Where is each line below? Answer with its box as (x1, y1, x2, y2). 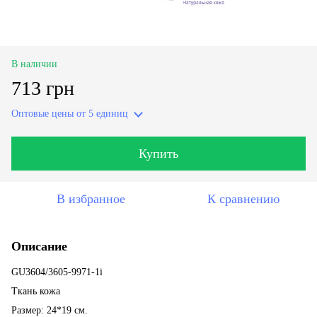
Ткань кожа (11, 285, 60, 296)
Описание (11, 238, 67, 253)
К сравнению (207, 191, 279, 206)
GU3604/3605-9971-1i (11, 266, 103, 277)
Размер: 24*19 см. (11, 304, 88, 316)
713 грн (11, 76, 74, 99)
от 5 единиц (74, 108, 128, 119)
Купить (139, 146, 178, 161)
